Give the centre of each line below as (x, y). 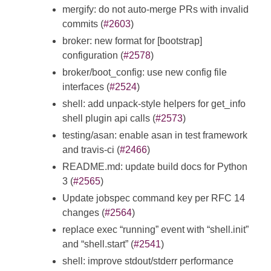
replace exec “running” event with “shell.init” (155, 230)
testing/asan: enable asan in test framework (155, 135)
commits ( (83, 24)
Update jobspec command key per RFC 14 (154, 198)
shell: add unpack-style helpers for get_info (154, 104)
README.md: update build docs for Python (155, 167)
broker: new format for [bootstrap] (132, 41)
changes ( (83, 213)
